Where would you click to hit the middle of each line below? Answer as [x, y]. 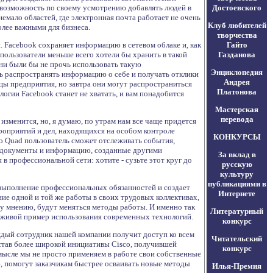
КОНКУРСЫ [237, 137]
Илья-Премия [237, 266]
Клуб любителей [237, 25]
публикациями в [237, 184]
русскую [237, 164]
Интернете [237, 193]
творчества [237, 35]
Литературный [237, 211]
